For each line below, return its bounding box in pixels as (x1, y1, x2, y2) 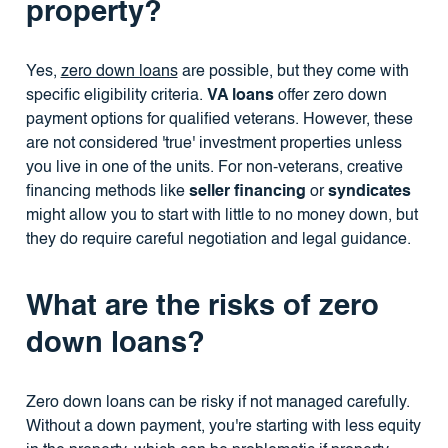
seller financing (188, 184, 306, 201)
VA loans (206, 88, 274, 105)
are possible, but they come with (177, 64, 409, 81)
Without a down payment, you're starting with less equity (25, 418, 421, 435)
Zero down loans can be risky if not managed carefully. (25, 394, 410, 411)
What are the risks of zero (25, 292, 379, 322)
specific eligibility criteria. (25, 88, 207, 105)
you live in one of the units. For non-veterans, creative (25, 160, 403, 177)
